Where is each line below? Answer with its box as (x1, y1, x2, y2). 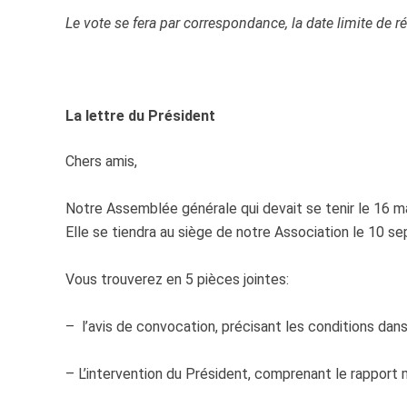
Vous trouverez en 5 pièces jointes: (65, 271, 289, 289)
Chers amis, (65, 153, 137, 171)
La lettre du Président (65, 107, 215, 125)
